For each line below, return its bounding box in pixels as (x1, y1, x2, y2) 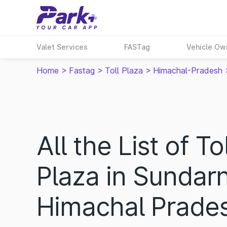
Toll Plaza (105, 65, 143, 75)
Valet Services (36, 43, 88, 51)
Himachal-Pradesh (153, 65, 222, 75)
